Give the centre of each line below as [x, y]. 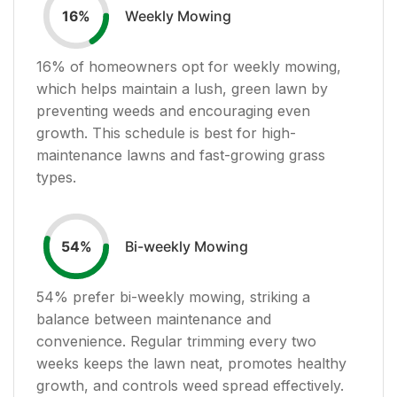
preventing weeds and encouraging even [173, 110]
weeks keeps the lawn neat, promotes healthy [191, 363]
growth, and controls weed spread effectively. [190, 385]
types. [56, 177]
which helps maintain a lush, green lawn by [182, 88]
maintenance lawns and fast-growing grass [181, 155]
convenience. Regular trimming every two [176, 341]
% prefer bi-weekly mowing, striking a [182, 296]
